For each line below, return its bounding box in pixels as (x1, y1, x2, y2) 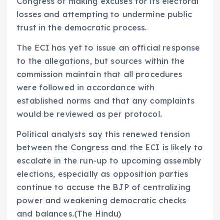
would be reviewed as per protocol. (17, 109, 162, 119)
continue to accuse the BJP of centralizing (17, 182, 191, 192)
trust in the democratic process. (17, 23, 147, 33)
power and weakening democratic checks (17, 195, 187, 206)
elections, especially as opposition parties (17, 169, 189, 179)
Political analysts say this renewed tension (17, 129, 191, 139)
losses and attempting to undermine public (17, 9, 192, 20)
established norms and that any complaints (17, 96, 194, 106)
